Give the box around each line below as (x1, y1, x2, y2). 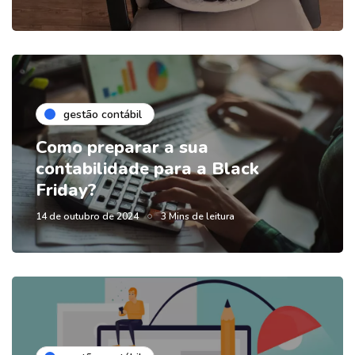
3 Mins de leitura (161, 210, 235, 223)
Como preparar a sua (36, 136, 208, 160)
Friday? (36, 178, 97, 203)
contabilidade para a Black (36, 157, 259, 181)
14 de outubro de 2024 (36, 210, 139, 223)
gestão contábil (63, 106, 142, 122)
